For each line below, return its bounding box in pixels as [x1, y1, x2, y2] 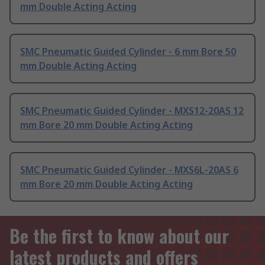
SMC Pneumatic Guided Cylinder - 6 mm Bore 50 [20, 45, 236, 59]
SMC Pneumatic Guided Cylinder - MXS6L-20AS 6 [20, 163, 238, 177]
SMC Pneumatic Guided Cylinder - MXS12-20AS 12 [20, 104, 244, 118]
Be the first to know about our [9, 222, 229, 250]
